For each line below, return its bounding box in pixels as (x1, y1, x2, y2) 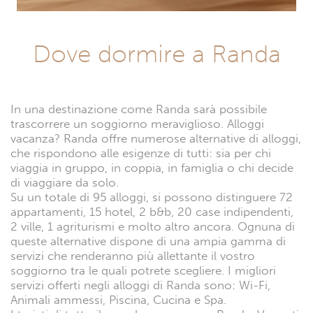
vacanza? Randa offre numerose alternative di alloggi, (10, 131, 301, 146)
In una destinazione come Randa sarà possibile (10, 101, 267, 117)
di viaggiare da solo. (10, 175, 119, 190)
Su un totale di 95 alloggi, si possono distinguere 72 (10, 189, 293, 205)
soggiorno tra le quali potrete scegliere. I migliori (10, 263, 276, 278)
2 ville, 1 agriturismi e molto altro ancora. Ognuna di (10, 219, 295, 234)
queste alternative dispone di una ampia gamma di (10, 233, 286, 249)
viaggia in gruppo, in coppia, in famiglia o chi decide (10, 160, 293, 175)
